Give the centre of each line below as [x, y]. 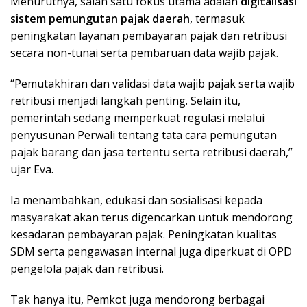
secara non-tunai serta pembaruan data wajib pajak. [144, 52]
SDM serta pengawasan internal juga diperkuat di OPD [151, 251]
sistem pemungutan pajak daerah [100, 18]
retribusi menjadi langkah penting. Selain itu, [125, 100]
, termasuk [217, 18]
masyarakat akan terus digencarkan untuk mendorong [151, 217]
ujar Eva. [32, 169]
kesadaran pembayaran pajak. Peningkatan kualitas [144, 234]
